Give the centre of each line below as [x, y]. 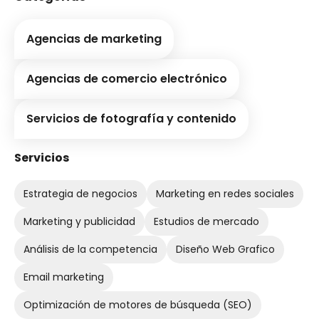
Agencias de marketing [94, 38]
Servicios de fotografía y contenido [131, 118]
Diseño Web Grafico [225, 249]
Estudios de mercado [206, 221]
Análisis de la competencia [90, 249]
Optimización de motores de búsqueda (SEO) [138, 304]
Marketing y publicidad [79, 221]
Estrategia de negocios [80, 193]
